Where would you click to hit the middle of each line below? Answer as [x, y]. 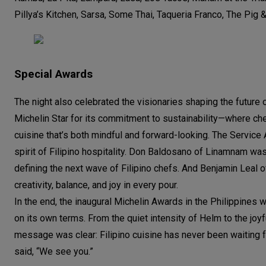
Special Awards [53, 75]
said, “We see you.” [54, 252]
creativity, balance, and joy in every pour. [96, 185]
